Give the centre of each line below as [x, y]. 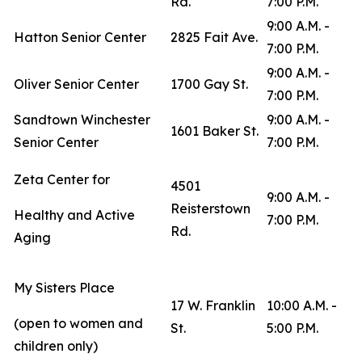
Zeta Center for [62, 179]
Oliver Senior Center [77, 84]
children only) [58, 346]
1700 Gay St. [212, 84]
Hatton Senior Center [82, 37]
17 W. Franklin [213, 305]
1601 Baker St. [217, 131]
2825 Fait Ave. [217, 37]
